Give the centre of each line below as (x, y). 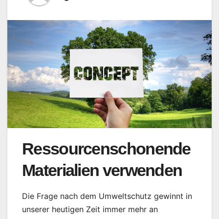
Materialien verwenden (102, 170)
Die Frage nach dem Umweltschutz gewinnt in (107, 196)
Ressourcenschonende (106, 149)
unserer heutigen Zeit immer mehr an (90, 209)
